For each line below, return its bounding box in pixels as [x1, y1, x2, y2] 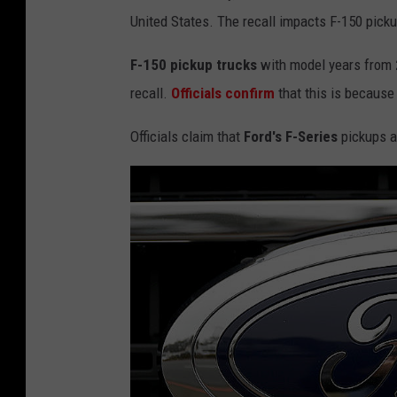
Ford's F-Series [244, 127, 338, 145]
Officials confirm [171, 83, 275, 102]
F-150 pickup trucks [130, 55, 257, 74]
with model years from [257, 55, 395, 74]
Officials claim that [130, 127, 244, 145]
